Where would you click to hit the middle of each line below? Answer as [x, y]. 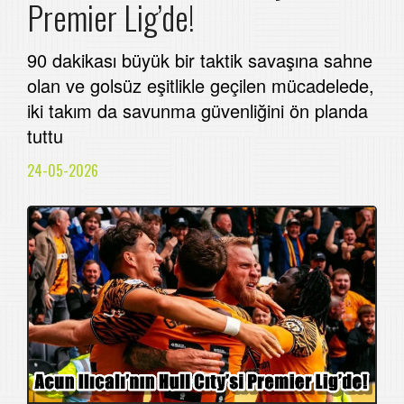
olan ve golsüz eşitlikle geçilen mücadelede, [201, 85]
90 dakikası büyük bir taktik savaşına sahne [200, 60]
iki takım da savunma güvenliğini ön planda [197, 110]
